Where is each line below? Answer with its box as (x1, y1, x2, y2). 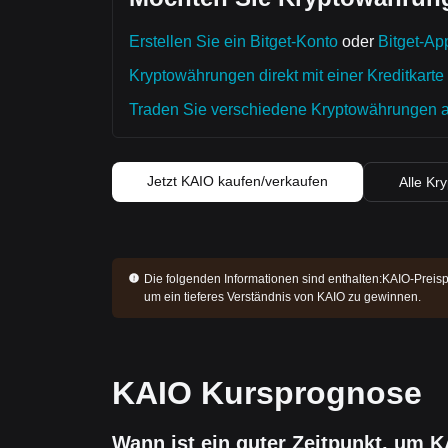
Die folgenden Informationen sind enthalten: (143, 272, 382, 286)
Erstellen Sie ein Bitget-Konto (129, 33, 338, 50)
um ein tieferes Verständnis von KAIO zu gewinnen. (143, 290, 421, 304)
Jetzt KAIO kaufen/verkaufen (147, 173, 328, 189)
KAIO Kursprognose (112, 375, 422, 411)
